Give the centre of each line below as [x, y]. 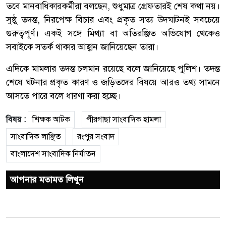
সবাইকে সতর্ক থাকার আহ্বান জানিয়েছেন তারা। [82, 47]
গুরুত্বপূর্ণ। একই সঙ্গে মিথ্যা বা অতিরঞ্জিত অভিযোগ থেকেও [113, 33]
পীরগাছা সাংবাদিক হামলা [124, 119]
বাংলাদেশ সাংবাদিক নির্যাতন [53, 153]
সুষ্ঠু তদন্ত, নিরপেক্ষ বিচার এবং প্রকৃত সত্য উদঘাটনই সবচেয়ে [113, 19]
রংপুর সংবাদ [96, 136]
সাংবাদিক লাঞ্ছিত [36, 136]
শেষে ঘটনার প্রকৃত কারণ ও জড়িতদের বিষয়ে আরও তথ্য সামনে [113, 82]
